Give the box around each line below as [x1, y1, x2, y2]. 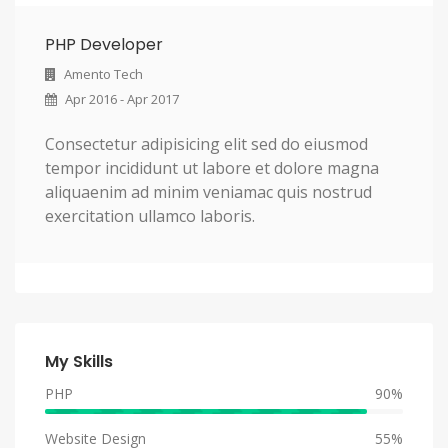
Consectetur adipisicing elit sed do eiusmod [45, 132, 368, 155]
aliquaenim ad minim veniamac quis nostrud [45, 180, 372, 203]
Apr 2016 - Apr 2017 [62, 89, 179, 108]
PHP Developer [45, 32, 163, 56]
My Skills [45, 349, 113, 373]
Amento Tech [61, 64, 143, 83]
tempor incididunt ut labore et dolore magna [45, 156, 379, 179]
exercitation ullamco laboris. [45, 204, 255, 227]
